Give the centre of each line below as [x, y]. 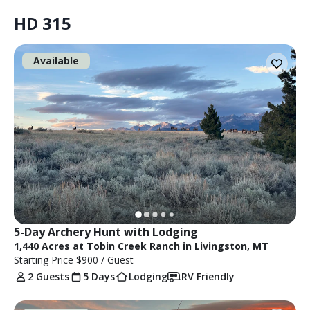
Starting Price [45, 259]
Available [56, 60]
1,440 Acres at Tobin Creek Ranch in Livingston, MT [141, 246]
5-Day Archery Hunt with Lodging [106, 231]
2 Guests [48, 276]
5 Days [99, 276]
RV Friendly [208, 276]
